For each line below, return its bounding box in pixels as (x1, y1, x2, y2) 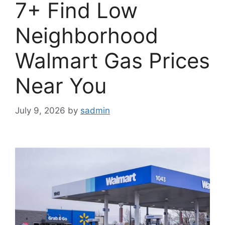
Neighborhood (15, 23, 158, 49)
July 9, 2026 (15, 105, 65, 116)
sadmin (80, 105, 110, 116)
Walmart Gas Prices (15, 48, 210, 74)
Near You (15, 73, 106, 99)
